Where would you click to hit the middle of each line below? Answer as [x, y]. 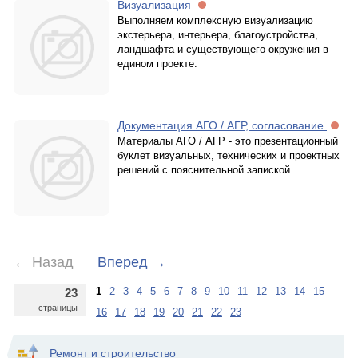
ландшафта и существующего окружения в [223, 49]
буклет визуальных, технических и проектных [229, 155]
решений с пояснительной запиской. [205, 170]
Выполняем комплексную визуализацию [215, 20]
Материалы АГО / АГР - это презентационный [228, 141]
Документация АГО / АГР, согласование [222, 125]
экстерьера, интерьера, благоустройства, [218, 35]
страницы [58, 308]
